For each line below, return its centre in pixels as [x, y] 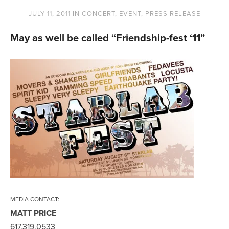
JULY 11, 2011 [50, 13]
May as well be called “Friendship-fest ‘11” [108, 37]
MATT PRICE [33, 213]
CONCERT [98, 13]
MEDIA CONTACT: [35, 199]
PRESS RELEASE [173, 13]
